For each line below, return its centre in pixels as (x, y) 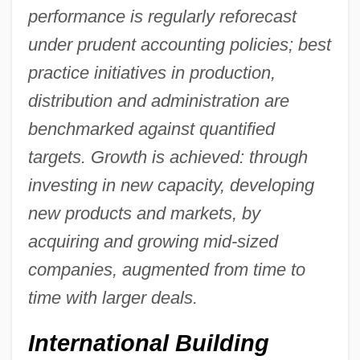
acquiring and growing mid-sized (153, 241)
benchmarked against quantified (151, 129)
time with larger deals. (112, 297)
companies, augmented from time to (166, 269)
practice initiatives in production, (151, 72)
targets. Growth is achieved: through (168, 157)
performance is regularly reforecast (162, 16)
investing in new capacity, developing (171, 185)
